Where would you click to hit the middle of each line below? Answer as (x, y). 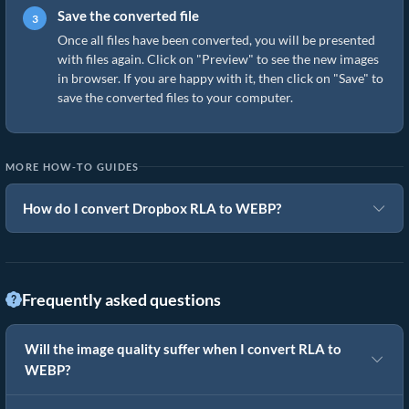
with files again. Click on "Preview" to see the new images (218, 59)
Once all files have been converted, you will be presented (216, 40)
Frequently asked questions (121, 299)
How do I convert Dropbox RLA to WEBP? (152, 208)
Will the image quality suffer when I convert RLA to (183, 349)
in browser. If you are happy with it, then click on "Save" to (220, 78)
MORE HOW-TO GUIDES (73, 167)
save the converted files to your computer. (175, 97)
